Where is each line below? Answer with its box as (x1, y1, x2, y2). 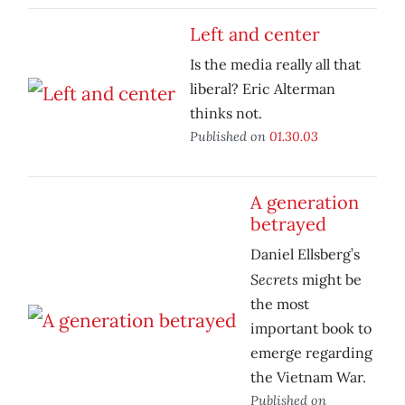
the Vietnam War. (250, 368, 366, 387)
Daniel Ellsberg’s (250, 245, 360, 264)
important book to (250, 319, 372, 338)
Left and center (190, 23, 320, 46)
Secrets (250, 269, 298, 289)
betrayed (250, 212, 326, 236)
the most (250, 295, 309, 314)
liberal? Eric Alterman (190, 80, 335, 99)
